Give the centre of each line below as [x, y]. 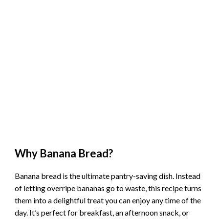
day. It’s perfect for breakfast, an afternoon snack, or [102, 212]
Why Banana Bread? [64, 153]
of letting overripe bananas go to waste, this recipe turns [108, 188]
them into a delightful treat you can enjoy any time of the [108, 200]
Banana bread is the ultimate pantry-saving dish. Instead [108, 175]
